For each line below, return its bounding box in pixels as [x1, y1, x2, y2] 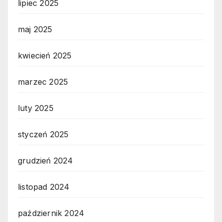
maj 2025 [18, 24, 53, 35]
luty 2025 [18, 103, 54, 113]
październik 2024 [18, 208, 85, 219]
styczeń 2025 [18, 129, 69, 140]
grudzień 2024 [18, 156, 73, 166]
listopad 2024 [18, 182, 70, 192]
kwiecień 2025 [18, 51, 72, 61]
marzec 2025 [18, 77, 68, 87]
